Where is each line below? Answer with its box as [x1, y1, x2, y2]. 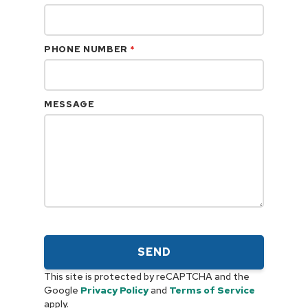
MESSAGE [44, 98, 95, 110]
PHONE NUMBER [44, 43, 131, 55]
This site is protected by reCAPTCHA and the [44, 270, 250, 283]
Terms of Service [169, 284, 255, 296]
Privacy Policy [80, 284, 148, 296]
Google [44, 284, 78, 296]
